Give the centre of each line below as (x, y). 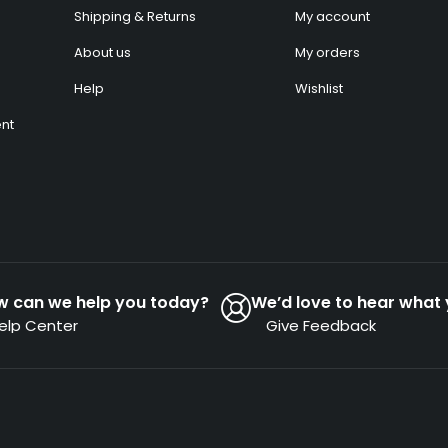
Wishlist (318, 88)
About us (102, 52)
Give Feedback (321, 325)
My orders (327, 52)
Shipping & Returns (134, 16)
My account (332, 16)
